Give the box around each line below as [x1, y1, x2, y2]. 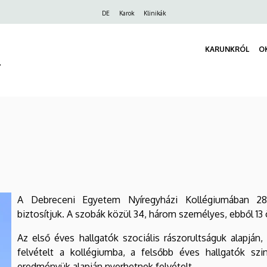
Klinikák [143, 10, 166, 17]
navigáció [29, 22, 83, 38]
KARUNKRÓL [205, 45, 249, 54]
